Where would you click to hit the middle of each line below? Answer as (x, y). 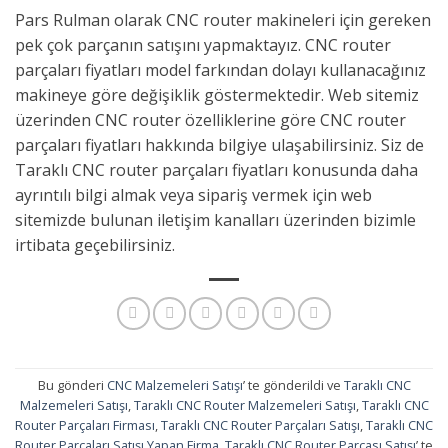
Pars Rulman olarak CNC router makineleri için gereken (223, 19)
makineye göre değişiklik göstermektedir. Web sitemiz (217, 94)
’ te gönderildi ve (293, 384)
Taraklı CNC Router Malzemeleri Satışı (244, 404)
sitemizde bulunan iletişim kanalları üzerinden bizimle (215, 219)
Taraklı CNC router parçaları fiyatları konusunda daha (216, 169)
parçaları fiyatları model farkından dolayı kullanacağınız (220, 69)
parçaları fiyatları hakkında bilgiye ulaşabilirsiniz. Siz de (219, 144)
